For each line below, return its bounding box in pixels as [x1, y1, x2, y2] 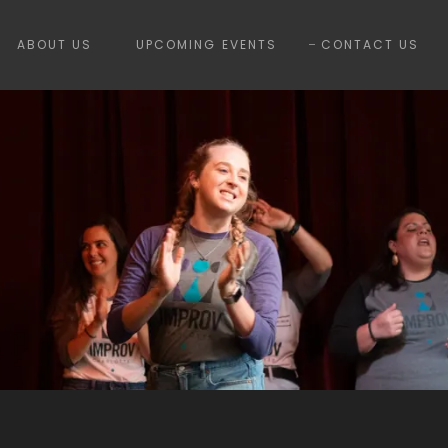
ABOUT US [17, 36, 93, 53]
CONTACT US [320, 36, 419, 53]
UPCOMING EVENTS [136, 36, 277, 53]
